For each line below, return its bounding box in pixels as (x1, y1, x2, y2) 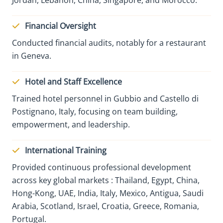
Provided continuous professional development (12, 161, 191, 173)
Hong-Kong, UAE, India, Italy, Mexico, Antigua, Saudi (12, 187, 204, 199)
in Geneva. (12, 50, 51, 61)
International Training (25, 144, 107, 156)
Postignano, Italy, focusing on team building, (12, 106, 178, 117)
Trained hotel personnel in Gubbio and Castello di (12, 93, 199, 104)
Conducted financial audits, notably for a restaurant (12, 37, 206, 48)
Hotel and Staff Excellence (25, 76, 122, 87)
